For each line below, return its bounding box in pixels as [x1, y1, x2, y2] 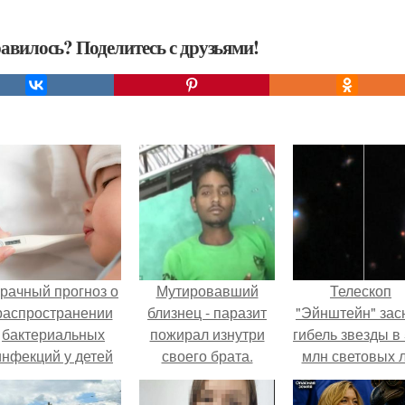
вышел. [28, 367, 79, 388]
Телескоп [330, 280, 391, 301]
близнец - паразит [147, 302, 267, 323]
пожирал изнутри [149, 324, 265, 344]
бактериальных [2, 324, 105, 344]
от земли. [329, 367, 392, 388]
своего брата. [161, 345, 253, 366]
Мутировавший [155, 280, 259, 301]
